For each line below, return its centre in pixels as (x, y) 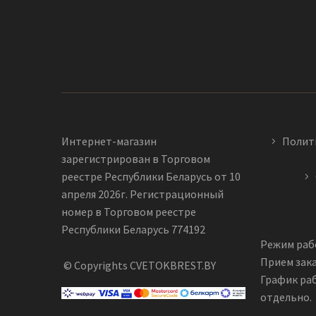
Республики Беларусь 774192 (133, 230)
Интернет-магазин (109, 141)
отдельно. (286, 297)
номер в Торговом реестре (129, 212)
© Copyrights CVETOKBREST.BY (139, 266)
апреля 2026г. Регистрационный (142, 194)
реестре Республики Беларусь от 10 (151, 177)
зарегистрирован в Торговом (136, 159)
